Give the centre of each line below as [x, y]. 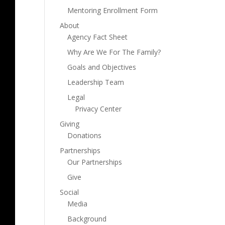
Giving [70, 124]
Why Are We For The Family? [114, 52]
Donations [85, 135]
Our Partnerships [95, 162]
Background [87, 219]
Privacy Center [98, 109]
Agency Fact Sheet [98, 37]
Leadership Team [96, 82]
